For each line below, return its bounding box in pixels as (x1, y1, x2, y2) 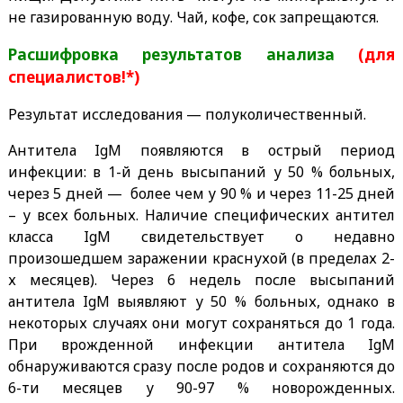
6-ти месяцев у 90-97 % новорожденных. (7, 377, 396, 398)
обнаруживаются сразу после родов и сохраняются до (7, 355, 396, 376)
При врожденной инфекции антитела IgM (7, 334, 396, 354)
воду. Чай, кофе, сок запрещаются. (135, 6, 379, 27)
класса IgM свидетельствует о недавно (7, 226, 396, 246)
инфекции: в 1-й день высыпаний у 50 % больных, (7, 161, 396, 182)
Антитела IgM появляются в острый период (7, 139, 396, 160)
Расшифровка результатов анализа (7, 43, 359, 65)
